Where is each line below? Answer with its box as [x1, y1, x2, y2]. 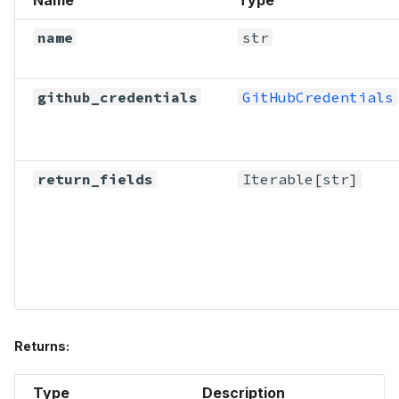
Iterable [241, 169, 313, 188]
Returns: [14, 338, 69, 354]
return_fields [37, 169, 153, 188]
